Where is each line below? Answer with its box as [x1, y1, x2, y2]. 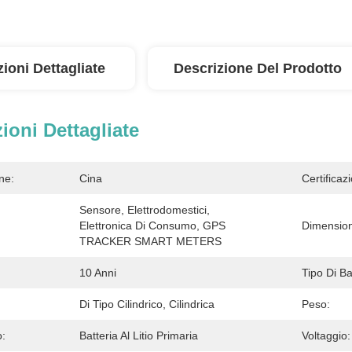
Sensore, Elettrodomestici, [79, 203, 210, 216]
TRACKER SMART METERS [79, 235, 222, 247]
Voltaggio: [302, 329, 350, 342]
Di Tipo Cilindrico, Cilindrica [79, 298, 214, 310]
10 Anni [79, 266, 116, 279]
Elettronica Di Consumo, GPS [79, 219, 225, 232]
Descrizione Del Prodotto [174, 60, 342, 76]
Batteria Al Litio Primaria [79, 329, 198, 342]
